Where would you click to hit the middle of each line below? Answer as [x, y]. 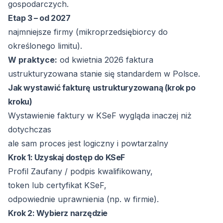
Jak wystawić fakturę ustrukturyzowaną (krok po [102, 88]
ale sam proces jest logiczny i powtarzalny [88, 143]
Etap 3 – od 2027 [39, 18]
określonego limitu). [45, 46]
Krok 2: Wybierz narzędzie [58, 213]
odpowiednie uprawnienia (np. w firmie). [83, 199]
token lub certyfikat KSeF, [57, 185]
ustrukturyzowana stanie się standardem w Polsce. [104, 74]
